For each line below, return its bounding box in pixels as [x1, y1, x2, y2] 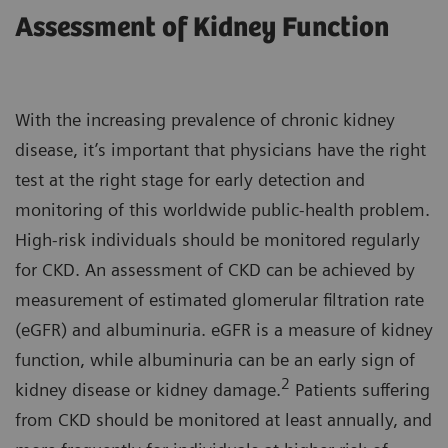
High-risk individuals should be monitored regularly [15, 228, 420, 250]
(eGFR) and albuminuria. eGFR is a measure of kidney [15, 318, 433, 340]
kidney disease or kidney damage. [15, 378, 281, 400]
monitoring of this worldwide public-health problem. [15, 198, 430, 220]
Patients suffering [290, 378, 430, 400]
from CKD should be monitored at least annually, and [15, 408, 432, 430]
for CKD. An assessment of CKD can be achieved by [15, 258, 415, 280]
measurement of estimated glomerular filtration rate [15, 288, 424, 310]
